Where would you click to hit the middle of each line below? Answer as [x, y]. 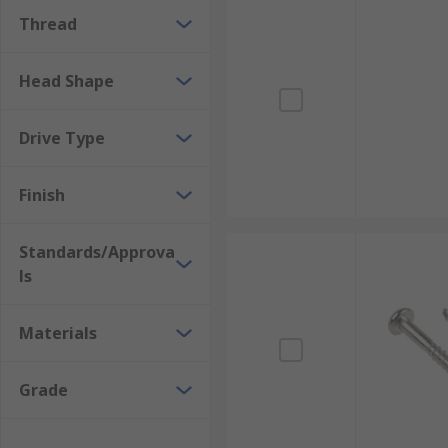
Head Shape [66, 81]
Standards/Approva [97, 252]
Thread [48, 24]
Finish [42, 195]
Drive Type [62, 138]
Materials [58, 333]
